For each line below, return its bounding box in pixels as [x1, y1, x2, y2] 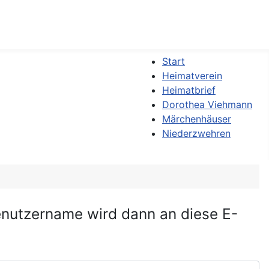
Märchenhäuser [162, 112, 231, 125]
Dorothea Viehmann [162, 98, 252, 110]
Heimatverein [162, 69, 222, 82]
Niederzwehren [162, 127, 231, 139]
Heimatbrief [162, 83, 216, 96]
